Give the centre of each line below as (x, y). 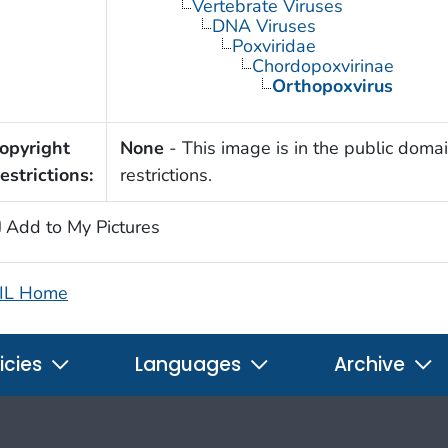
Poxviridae (273, 45)
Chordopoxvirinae (322, 65)
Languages (190, 364)
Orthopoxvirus (332, 85)
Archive (372, 364)
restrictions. (165, 174)
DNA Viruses (263, 25)
